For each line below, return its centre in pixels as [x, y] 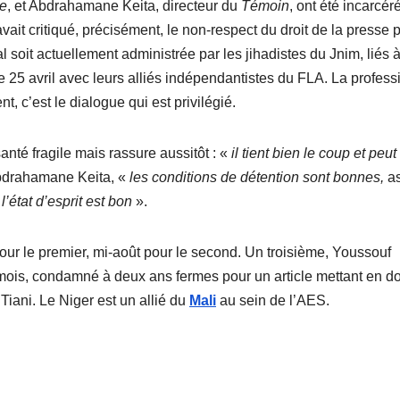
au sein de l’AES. [275, 301]
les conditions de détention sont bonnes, [258, 178]
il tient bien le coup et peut [312, 154]
